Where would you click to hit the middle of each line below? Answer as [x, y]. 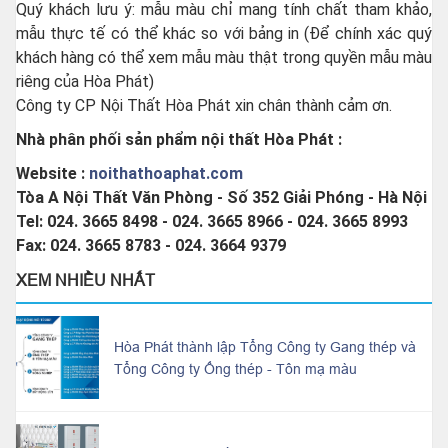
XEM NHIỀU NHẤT [85, 280]
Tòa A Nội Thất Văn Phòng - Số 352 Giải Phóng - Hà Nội [221, 198]
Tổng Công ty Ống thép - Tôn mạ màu [235, 368]
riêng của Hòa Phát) [85, 82]
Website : [52, 174]
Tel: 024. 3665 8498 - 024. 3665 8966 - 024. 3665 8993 [212, 222]
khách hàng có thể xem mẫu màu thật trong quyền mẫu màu [224, 58]
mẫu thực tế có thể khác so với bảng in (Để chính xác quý [224, 34]
